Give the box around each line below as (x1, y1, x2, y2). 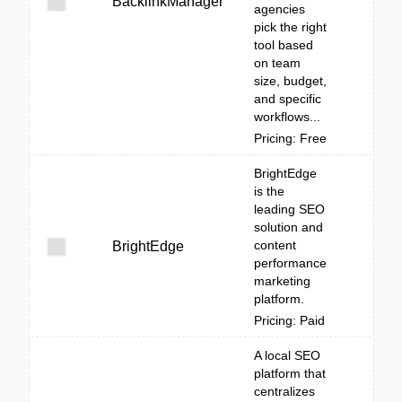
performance (254, 256, 327, 270)
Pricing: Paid (254, 313, 325, 328)
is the (254, 184, 284, 198)
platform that (254, 366, 326, 380)
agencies (254, 2, 305, 16)
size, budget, (254, 74, 327, 88)
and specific (254, 92, 321, 106)
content (254, 238, 296, 252)
